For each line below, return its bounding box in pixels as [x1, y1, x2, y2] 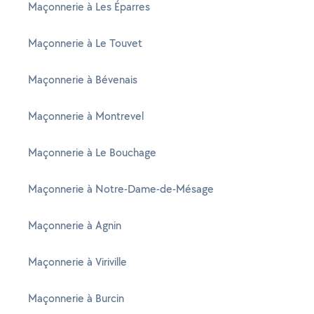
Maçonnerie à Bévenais [28, 72, 137, 87]
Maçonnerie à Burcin [28, 291, 124, 306]
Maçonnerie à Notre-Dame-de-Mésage [28, 182, 214, 196]
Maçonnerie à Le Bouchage [28, 145, 156, 160]
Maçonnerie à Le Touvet [28, 36, 142, 50]
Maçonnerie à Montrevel [28, 109, 144, 123]
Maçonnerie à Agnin [28, 218, 121, 233]
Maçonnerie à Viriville [28, 254, 127, 269]
